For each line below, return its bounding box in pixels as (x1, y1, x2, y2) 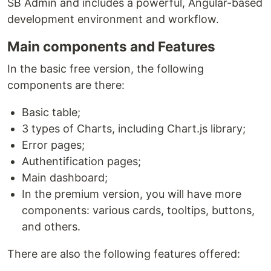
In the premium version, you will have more (22, 188, 241, 200)
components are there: (7, 79, 125, 91)
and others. (22, 220, 80, 233)
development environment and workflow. (7, 13, 219, 25)
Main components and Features (7, 38, 215, 54)
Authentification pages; (22, 155, 141, 168)
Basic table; (22, 106, 80, 119)
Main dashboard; (22, 171, 108, 184)
